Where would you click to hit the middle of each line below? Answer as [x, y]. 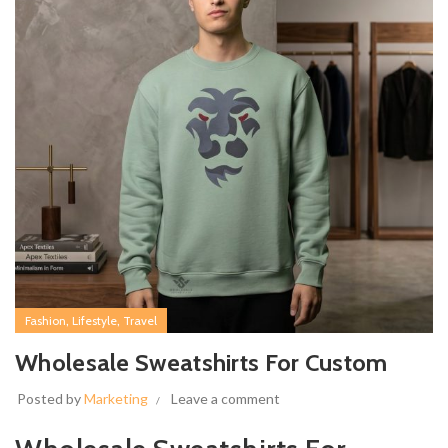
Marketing [116, 398]
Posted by [50, 398]
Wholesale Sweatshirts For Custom [201, 362]
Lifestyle [94, 320]
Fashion [45, 320]
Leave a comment [225, 398]
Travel [140, 320]
